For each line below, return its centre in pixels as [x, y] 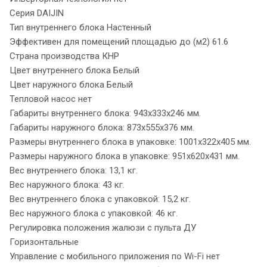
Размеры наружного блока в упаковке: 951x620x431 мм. [125, 156]
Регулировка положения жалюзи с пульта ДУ [103, 227]
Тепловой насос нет [51, 99]
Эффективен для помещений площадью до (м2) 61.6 [119, 41]
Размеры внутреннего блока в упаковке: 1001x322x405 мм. [130, 142]
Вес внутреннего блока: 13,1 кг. [74, 170]
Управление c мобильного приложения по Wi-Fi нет [115, 256]
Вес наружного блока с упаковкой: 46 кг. [94, 213]
